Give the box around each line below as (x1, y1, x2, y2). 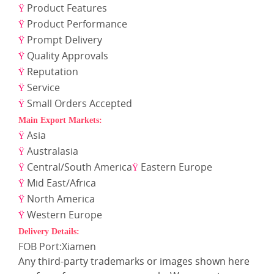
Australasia (27, 144, 78, 158)
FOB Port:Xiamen (18, 240, 113, 254)
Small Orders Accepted (27, 97, 132, 111)
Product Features (27, 1, 107, 15)
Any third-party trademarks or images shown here (18, 254, 250, 268)
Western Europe (27, 208, 102, 222)
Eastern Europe (141, 160, 212, 174)
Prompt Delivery (27, 33, 102, 47)
